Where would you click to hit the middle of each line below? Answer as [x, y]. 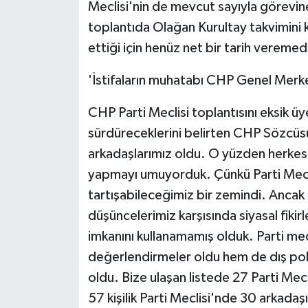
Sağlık [55, 145]
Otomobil [65, 75]
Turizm [57, 285]
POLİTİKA [64, 110]
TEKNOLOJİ [69, 250]
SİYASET [61, 180]
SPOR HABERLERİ [85, 215]
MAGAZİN [66, 40]
